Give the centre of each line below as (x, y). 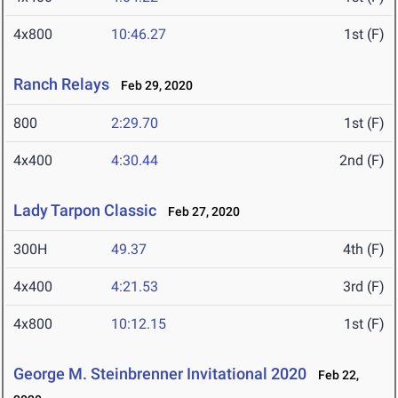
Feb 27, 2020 (200, 212)
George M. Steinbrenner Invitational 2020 (160, 374)
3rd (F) (364, 287)
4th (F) (364, 250)
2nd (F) (362, 161)
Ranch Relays (61, 84)
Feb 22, (334, 375)
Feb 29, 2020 (153, 86)
